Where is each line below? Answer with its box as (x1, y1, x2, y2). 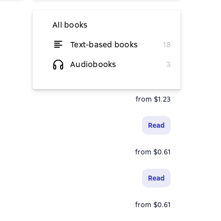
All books (52, 20, 88, 30)
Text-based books (70, 39, 138, 50)
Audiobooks (70, 59, 116, 70)
